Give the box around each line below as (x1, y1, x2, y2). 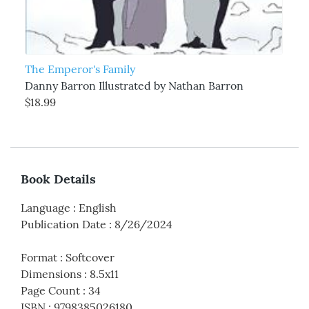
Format (21, 250, 57, 264)
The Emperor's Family (24, 61, 135, 76)
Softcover (66, 250, 114, 264)
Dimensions (21, 266, 81, 281)
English (79, 200, 117, 215)
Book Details (21, 170, 96, 187)
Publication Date (21, 217, 106, 231)
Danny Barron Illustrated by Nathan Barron (24, 78, 243, 92)
